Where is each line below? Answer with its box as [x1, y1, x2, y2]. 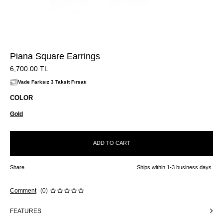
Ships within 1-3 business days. [137, 164, 213, 170]
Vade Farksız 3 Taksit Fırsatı [18, 79, 87, 85]
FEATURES [10, 207, 41, 215]
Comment [10, 187, 36, 194]
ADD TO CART [93, 140, 130, 146]
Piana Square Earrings [10, 51, 100, 61]
